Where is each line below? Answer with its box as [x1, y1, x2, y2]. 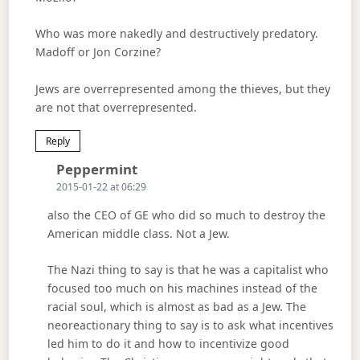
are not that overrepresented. [35, 99, 197, 115]
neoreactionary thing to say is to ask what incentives [47, 317, 333, 333]
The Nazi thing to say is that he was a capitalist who [47, 262, 329, 278]
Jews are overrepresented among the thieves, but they [35, 80, 330, 96]
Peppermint [56, 159, 138, 178]
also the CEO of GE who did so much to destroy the [47, 207, 325, 223]
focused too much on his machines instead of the [47, 280, 317, 297]
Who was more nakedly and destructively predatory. [35, 26, 318, 42]
